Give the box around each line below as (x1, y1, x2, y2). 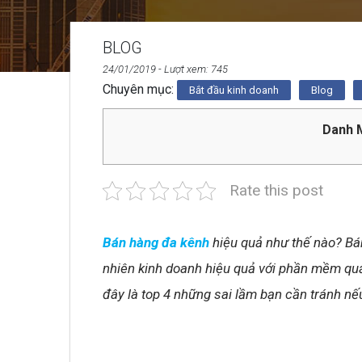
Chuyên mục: (103, 82, 177, 97)
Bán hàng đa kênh (103, 234, 209, 251)
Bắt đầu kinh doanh (189, 84, 279, 96)
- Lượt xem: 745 (156, 63, 228, 75)
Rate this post (229, 181, 323, 200)
